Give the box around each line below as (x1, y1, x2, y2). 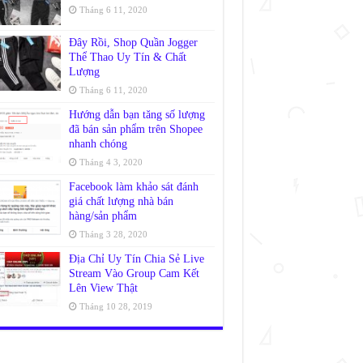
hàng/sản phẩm (68, 210, 137, 223)
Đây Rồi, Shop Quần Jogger (68, 36, 198, 49)
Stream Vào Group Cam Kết (68, 267, 199, 280)
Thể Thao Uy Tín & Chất (68, 51, 186, 64)
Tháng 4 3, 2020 (79, 157, 143, 168)
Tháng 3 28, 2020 (79, 229, 147, 240)
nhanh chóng (68, 138, 127, 151)
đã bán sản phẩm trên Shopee (68, 123, 203, 136)
